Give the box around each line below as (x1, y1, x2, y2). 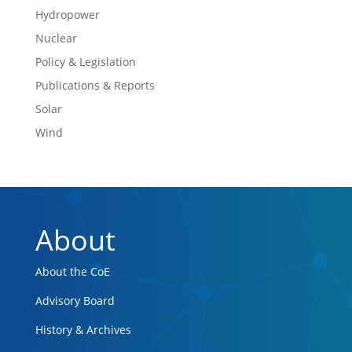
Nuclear (35, 30, 77, 46)
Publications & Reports (35, 77, 155, 93)
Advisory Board (35, 292, 115, 308)
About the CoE (35, 263, 110, 279)
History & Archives (35, 321, 131, 337)
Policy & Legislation (35, 53, 136, 69)
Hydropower (35, 6, 100, 22)
